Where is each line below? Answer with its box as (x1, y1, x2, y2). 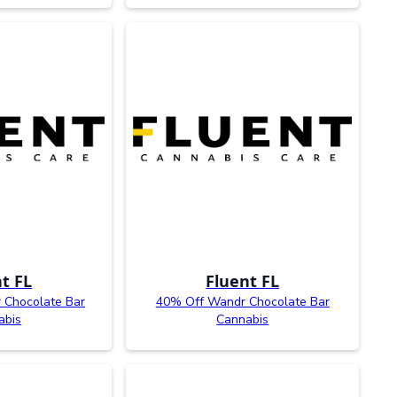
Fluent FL (206, 269, 280, 292)
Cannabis (216, 310, 269, 328)
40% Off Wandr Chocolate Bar (155, 292, 330, 310)
